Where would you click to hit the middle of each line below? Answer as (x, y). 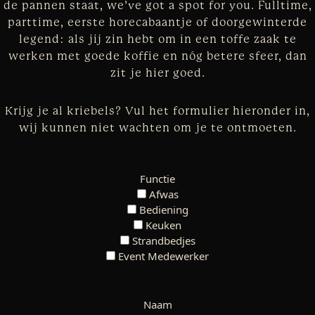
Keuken (163, 225)
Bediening (163, 210)
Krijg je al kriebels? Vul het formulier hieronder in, (157, 111)
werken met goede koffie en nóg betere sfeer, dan (157, 56)
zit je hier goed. (157, 73)
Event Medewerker (163, 256)
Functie (157, 179)
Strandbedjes (163, 240)
